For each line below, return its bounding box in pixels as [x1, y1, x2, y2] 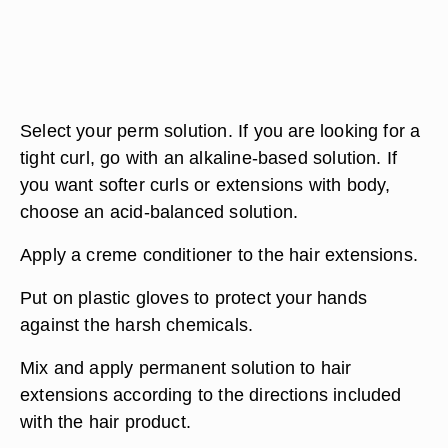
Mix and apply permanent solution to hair [20, 357, 352, 378]
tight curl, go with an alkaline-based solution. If [20, 147, 398, 168]
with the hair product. [20, 411, 192, 432]
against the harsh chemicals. [20, 314, 254, 335]
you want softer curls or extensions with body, [20, 174, 391, 195]
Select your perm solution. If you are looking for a [20, 120, 421, 141]
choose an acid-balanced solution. [20, 201, 299, 222]
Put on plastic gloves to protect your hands [20, 287, 367, 308]
